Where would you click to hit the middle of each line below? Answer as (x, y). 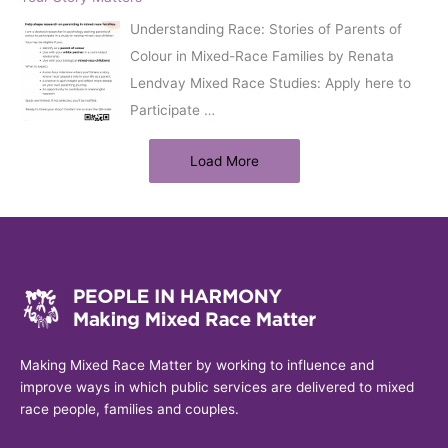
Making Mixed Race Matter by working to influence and (197, 365)
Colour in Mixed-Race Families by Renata (262, 55)
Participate (167, 109)
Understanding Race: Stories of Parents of (266, 28)
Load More (224, 160)
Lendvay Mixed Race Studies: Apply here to (270, 82)
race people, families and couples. (129, 409)
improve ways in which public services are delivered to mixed (217, 387)
